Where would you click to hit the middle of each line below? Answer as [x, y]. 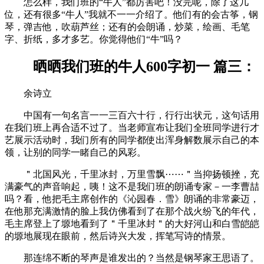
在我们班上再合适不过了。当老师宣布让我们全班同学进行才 [132, 128]
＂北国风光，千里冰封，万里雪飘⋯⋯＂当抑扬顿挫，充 [132, 174]
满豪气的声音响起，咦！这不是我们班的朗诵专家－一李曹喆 [132, 187]
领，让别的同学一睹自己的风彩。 [75, 153]
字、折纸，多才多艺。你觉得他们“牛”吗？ [94, 39]
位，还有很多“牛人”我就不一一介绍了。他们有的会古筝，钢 [131, 14]
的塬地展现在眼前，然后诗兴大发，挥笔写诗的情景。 [118, 236]
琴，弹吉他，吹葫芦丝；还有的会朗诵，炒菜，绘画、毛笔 [127, 27]
